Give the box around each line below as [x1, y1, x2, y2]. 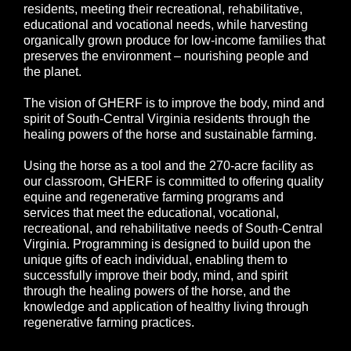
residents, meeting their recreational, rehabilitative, [24, 2, 302, 16]
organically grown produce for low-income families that [24, 34, 325, 48]
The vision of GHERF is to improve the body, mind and [24, 96, 324, 110]
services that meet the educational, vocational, [24, 206, 279, 220]
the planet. [24, 65, 81, 79]
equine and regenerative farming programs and [24, 190, 284, 204]
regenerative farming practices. [24, 316, 194, 330]
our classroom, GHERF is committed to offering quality [24, 175, 324, 189]
